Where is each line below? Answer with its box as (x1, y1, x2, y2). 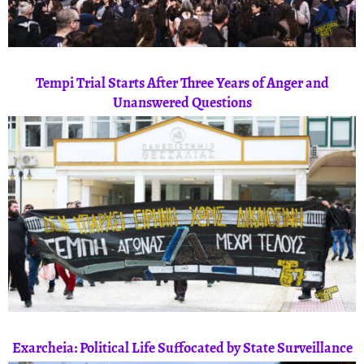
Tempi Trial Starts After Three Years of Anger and (35, 73, 329, 93)
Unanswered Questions (112, 93, 252, 113)
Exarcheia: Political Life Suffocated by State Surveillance (11, 338, 353, 358)
